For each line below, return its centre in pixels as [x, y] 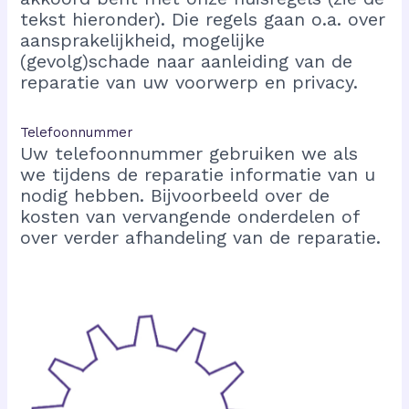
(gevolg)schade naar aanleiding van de [187, 61]
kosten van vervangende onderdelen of [190, 216]
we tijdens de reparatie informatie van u [198, 174]
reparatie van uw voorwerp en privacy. [189, 82]
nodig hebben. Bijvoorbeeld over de [175, 195]
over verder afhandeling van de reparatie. [201, 237]
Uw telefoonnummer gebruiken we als [189, 153]
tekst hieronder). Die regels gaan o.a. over [203, 19]
